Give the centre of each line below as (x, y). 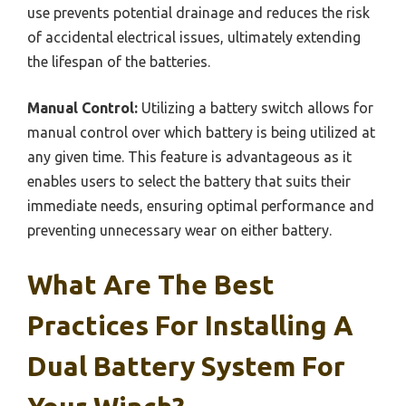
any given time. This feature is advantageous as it (189, 156)
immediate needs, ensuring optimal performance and (201, 205)
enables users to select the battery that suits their (189, 181)
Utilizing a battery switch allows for (256, 107)
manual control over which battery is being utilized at (201, 132)
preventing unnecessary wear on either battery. (179, 230)
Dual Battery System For (186, 366)
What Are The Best (151, 284)
